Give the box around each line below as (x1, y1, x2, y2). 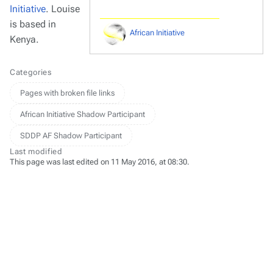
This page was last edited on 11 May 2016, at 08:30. (10, 157, 190, 166)
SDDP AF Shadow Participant (20, 131, 122, 140)
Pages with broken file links (20, 88, 115, 97)
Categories (10, 68, 52, 77)
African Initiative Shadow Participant (20, 110, 145, 119)
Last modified (10, 147, 63, 156)
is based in (10, 18, 56, 30)
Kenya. (10, 34, 39, 45)
